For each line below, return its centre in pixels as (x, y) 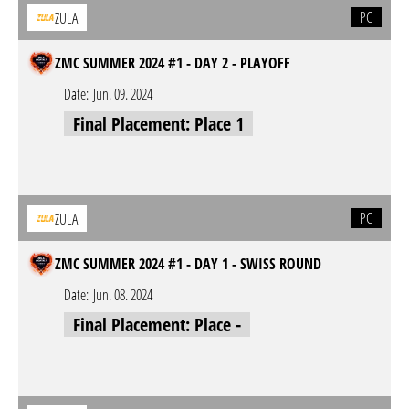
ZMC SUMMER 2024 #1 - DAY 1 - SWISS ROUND (188, 264)
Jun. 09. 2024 (123, 94)
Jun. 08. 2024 (123, 295)
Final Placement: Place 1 (158, 124)
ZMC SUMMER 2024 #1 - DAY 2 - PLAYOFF (173, 63)
